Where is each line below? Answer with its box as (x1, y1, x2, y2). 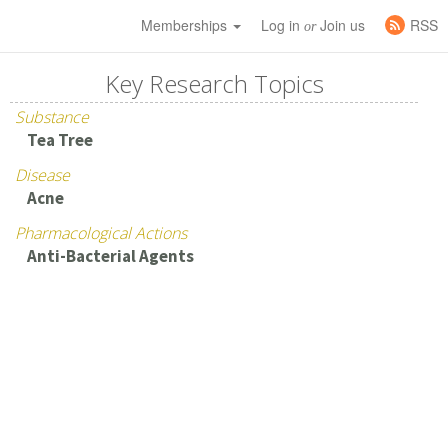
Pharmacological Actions (15, 222, 188, 244)
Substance (15, 106, 90, 128)
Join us (316, 15, 365, 35)
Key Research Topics (104, 67, 324, 100)
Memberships (141, 15, 231, 35)
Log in (261, 15, 304, 35)
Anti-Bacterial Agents (26, 245, 194, 267)
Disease (15, 164, 71, 186)
